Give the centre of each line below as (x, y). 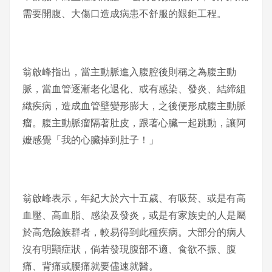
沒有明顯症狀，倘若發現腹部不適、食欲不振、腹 (129, 249)
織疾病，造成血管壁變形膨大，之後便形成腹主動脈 (134, 106)
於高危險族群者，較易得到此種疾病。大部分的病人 (134, 232)
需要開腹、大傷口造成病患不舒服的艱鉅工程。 (124, 14)
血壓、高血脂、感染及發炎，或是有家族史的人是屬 (134, 215)
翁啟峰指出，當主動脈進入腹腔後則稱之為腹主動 (129, 72)
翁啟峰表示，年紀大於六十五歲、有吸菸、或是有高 (134, 198)
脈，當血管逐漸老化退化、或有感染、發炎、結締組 (134, 89)
